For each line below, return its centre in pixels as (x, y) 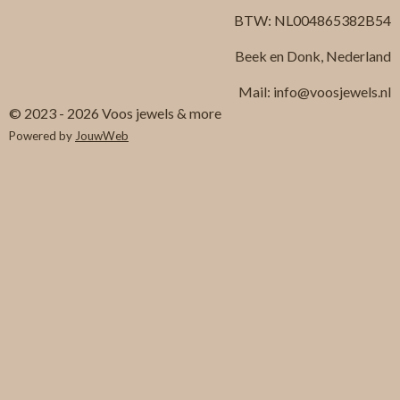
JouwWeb (102, 136)
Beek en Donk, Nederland (313, 56)
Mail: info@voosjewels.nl (315, 92)
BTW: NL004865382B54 (312, 21)
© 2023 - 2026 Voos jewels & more (115, 113)
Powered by (42, 136)
